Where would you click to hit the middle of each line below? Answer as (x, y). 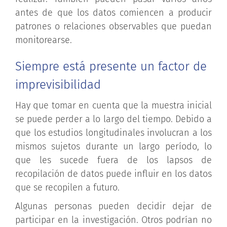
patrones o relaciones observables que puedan (113, 26)
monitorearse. (44, 40)
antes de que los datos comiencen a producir (113, 12)
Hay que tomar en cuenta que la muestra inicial (113, 105)
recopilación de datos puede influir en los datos (113, 174)
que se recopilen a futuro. (67, 187)
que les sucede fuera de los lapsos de (113, 160)
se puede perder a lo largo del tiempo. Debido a (113, 119)
